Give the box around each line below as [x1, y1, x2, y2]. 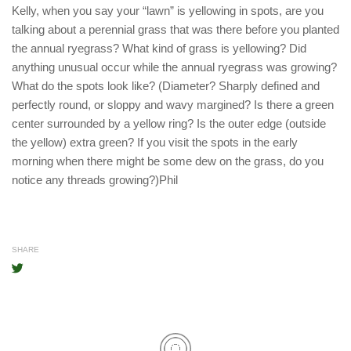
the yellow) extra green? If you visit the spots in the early [12, 136, 298, 150]
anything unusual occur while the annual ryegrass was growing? [12, 60, 337, 74]
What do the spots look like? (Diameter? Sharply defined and [12, 79, 320, 93]
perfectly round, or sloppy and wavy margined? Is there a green [12, 98, 334, 112]
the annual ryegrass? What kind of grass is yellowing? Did [12, 42, 306, 56]
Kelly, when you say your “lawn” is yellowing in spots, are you [12, 4, 324, 18]
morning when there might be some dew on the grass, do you [12, 154, 324, 168]
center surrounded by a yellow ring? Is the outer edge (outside [12, 117, 326, 131]
